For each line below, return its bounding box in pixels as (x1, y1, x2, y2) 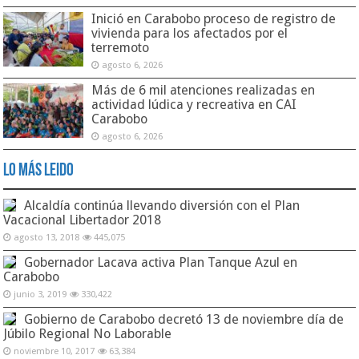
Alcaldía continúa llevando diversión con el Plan (24, 198, 301, 214)
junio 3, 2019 (14, 289, 67, 301)
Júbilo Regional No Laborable (3, 326, 172, 342)
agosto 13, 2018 (14, 232, 80, 244)
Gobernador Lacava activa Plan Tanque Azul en (24, 255, 298, 271)
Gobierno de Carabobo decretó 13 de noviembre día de (24, 312, 345, 328)
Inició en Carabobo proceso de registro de (91, 11, 337, 27)
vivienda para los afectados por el (91, 26, 288, 42)
